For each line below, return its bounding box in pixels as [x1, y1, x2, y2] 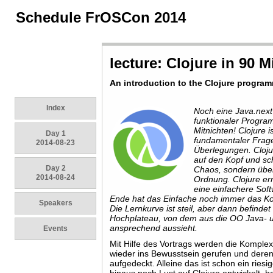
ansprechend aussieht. [110, 223, 198, 233]
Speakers [38, 199, 73, 207]
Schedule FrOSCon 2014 [16, 9, 186, 26]
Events [43, 224, 68, 233]
